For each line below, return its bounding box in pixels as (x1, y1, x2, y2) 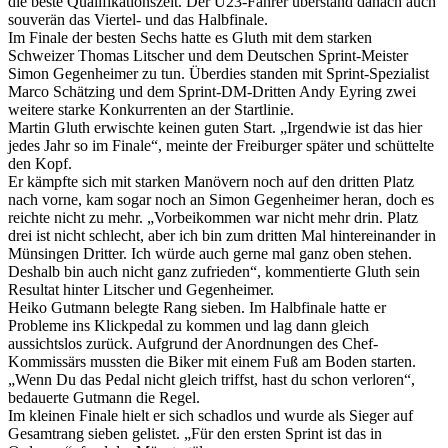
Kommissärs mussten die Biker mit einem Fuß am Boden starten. (8, 353, 416, 371)
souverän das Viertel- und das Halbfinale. (8, 11, 268, 29)
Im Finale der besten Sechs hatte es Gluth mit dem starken (8, 29, 372, 47)
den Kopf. (8, 155, 72, 173)
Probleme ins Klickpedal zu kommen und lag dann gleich (8, 317, 369, 335)
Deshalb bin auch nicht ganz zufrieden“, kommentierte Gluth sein (8, 263, 420, 281)
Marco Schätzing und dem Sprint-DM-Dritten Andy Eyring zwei (8, 83, 416, 101)
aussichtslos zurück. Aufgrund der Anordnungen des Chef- (8, 335, 378, 353)
